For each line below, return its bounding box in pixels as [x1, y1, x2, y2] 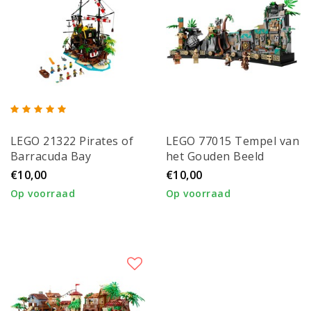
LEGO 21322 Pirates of [10, 133, 134, 149]
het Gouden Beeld [166, 149, 264, 165]
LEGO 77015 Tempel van [166, 133, 300, 149]
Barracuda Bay [10, 149, 92, 165]
